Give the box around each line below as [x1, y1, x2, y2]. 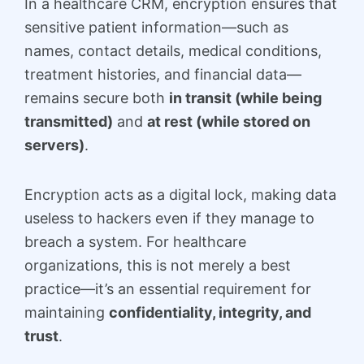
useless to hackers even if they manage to [24, 209, 314, 227]
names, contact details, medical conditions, [24, 42, 322, 60]
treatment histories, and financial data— [24, 66, 301, 84]
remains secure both [24, 89, 169, 107]
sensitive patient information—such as [24, 19, 288, 37]
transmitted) [24, 113, 113, 131]
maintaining [24, 303, 109, 321]
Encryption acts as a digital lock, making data [24, 185, 336, 203]
